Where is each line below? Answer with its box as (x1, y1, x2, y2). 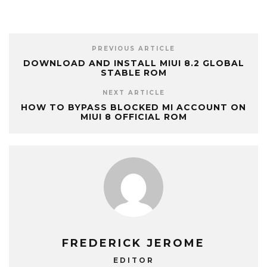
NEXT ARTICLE (102, 89, 165, 97)
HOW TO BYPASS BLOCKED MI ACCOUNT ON (21, 102, 246, 113)
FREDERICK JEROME (62, 237, 205, 250)
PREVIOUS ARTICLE (92, 45, 175, 52)
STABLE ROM (100, 67, 167, 78)
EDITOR (113, 256, 154, 265)
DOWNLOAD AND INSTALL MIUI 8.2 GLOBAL (23, 58, 244, 69)
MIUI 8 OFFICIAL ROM (80, 111, 187, 122)
